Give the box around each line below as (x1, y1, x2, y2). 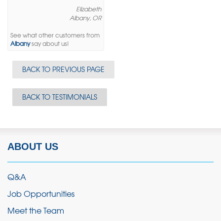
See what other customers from (10, 31, 100, 40)
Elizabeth (76, 4, 102, 14)
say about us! (30, 39, 69, 48)
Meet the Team (7, 204, 64, 217)
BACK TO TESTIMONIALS (22, 91, 97, 103)
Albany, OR (70, 13, 102, 23)
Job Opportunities (7, 187, 74, 200)
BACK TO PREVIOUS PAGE (22, 64, 105, 75)
